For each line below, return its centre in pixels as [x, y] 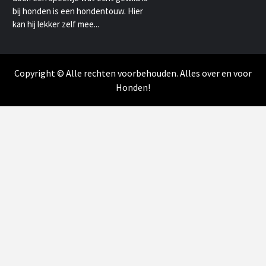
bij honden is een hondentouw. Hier [78, 11]
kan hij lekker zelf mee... [56, 24]
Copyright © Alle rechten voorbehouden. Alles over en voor [133, 73]
